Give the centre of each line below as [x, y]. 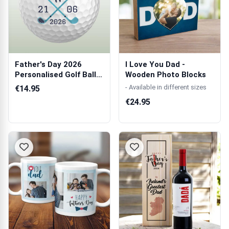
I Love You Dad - [155, 64]
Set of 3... [33, 85]
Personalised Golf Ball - [58, 75]
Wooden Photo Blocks [166, 75]
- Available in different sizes [166, 87]
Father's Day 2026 [48, 64]
